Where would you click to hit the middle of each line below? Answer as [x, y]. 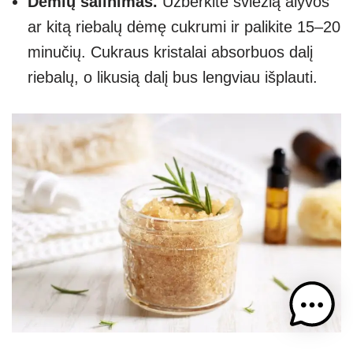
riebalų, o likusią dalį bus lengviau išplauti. [173, 77]
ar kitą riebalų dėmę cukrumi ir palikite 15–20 [184, 26]
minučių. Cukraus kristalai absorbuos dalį [170, 52]
